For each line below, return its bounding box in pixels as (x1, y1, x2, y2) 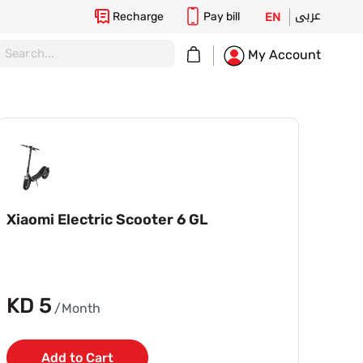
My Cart (186, 47, 230, 62)
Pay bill (203, 10, 240, 23)
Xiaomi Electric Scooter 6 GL (6, 211, 209, 229)
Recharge (113, 10, 164, 23)
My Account (245, 47, 321, 63)
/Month (54, 301, 101, 317)
